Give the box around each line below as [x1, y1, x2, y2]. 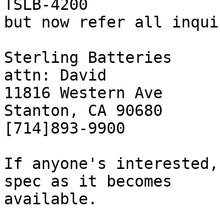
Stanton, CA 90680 [4, 102, 163, 120]
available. [4, 190, 97, 208]
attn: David [4, 66, 107, 84]
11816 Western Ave [4, 84, 163, 102]
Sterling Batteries [4, 49, 172, 67]
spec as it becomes [4, 172, 172, 191]
